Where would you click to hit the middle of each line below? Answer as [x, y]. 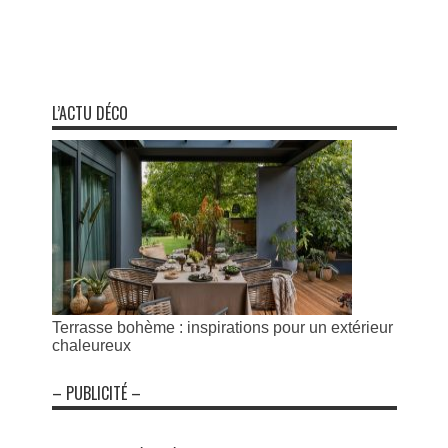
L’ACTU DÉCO [89, 113]
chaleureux [91, 345]
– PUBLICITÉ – [96, 393]
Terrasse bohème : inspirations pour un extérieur [222, 327]
